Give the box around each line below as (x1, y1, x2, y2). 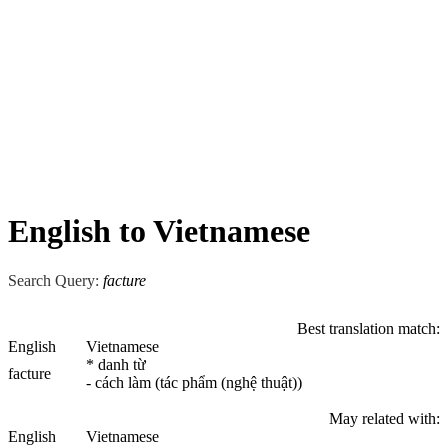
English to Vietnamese (8, 213, 310, 250)
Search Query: (8, 271, 99, 289)
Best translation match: (297, 319, 440, 337)
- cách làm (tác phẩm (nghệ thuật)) (86, 373, 302, 391)
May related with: (329, 409, 440, 427)
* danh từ (86, 355, 146, 373)
